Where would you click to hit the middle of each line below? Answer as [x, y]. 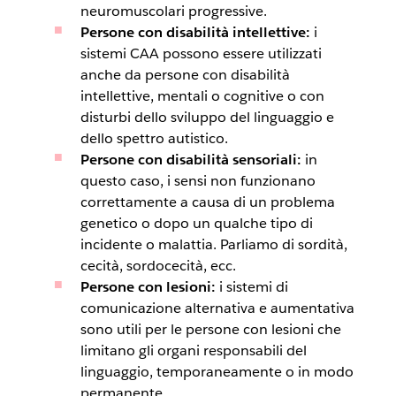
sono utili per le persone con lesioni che [210, 329]
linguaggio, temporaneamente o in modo [217, 372]
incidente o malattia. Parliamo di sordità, [213, 244]
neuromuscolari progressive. [173, 11]
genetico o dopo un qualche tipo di [196, 223]
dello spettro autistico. [154, 138]
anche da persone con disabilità [185, 75]
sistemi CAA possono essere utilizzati [201, 53]
